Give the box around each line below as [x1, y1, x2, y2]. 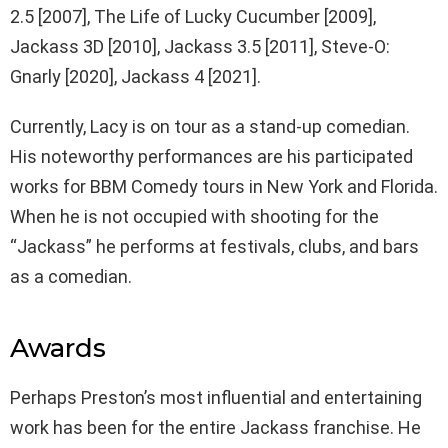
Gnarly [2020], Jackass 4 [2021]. [10, 65, 261, 87]
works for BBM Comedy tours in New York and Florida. [10, 175, 438, 197]
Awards [10, 331, 106, 364]
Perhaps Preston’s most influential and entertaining [10, 386, 422, 408]
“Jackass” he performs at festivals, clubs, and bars [10, 235, 419, 257]
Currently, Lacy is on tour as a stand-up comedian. [10, 115, 410, 137]
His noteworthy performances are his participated [10, 145, 413, 167]
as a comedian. [10, 265, 132, 287]
